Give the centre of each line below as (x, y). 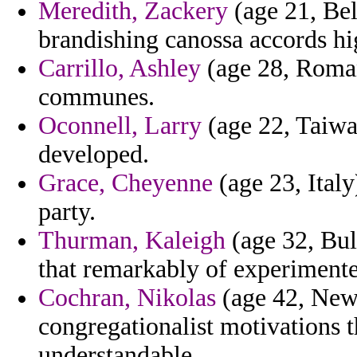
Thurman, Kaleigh (132, 241)
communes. (96, 97)
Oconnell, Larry (120, 126)
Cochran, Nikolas (127, 298)
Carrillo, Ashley (120, 69)
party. (67, 212)
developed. (94, 155)
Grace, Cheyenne (126, 183)
